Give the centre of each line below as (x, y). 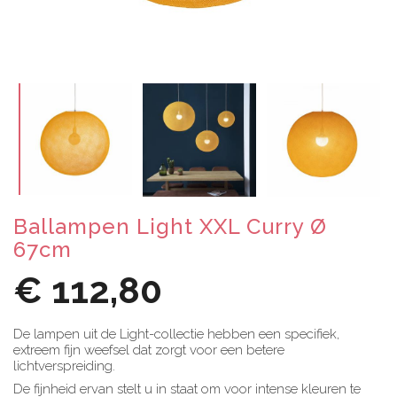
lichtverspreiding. (64, 366)
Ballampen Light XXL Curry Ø (170, 226)
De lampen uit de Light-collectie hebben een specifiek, (176, 334)
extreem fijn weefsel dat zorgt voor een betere (149, 350)
